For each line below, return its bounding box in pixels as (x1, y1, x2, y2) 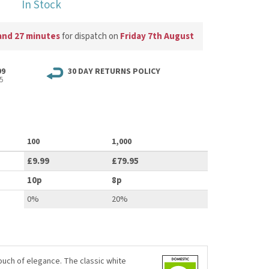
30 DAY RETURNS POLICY (67, 65, 160, 77)
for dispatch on (59, 30, 120, 43)
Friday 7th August (119, 30, 194, 43)
